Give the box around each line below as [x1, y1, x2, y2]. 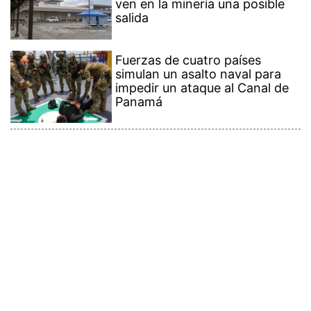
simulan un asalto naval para [115, 40, 282, 56]
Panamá [115, 68, 163, 83]
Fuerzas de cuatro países [115, 26, 262, 42]
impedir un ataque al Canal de [115, 54, 289, 69]
